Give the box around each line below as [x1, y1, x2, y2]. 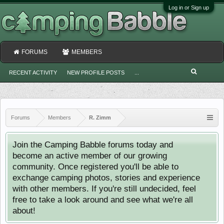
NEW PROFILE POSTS [67, 69, 124, 75]
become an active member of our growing [12, 150, 167, 160]
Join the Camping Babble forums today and [12, 139, 173, 149]
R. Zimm [89, 114, 111, 120]
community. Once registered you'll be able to [12, 161, 178, 171]
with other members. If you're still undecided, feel [12, 183, 196, 193]
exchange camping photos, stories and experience [12, 172, 200, 182]
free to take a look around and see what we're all [12, 194, 193, 204]
